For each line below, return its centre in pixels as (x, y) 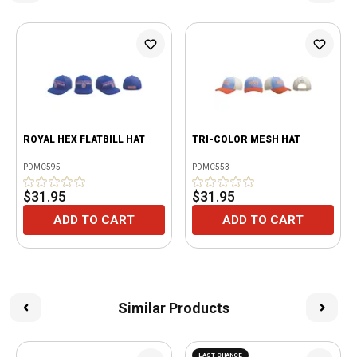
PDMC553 (211, 167)
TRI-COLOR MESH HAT (246, 139)
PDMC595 (42, 167)
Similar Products (174, 308)
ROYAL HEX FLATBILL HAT (84, 139)
